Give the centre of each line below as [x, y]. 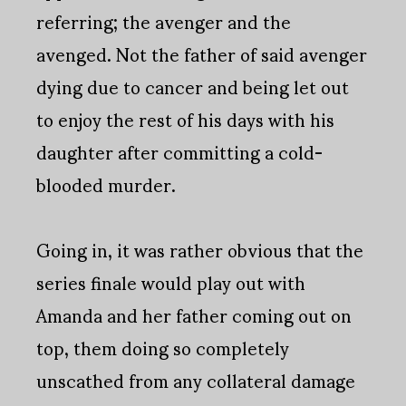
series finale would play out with [171, 282]
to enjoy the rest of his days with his [185, 119]
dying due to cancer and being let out [193, 87]
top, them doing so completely [163, 348]
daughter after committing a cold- [179, 152]
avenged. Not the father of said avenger [202, 54]
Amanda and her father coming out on [194, 315]
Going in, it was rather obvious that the [200, 250]
